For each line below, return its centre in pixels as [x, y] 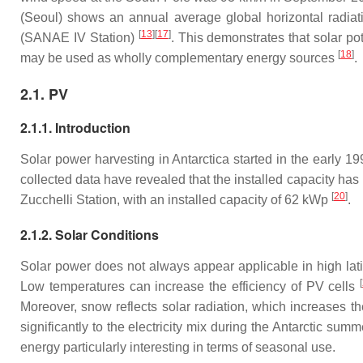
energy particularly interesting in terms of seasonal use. [178, 347]
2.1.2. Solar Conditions [90, 235]
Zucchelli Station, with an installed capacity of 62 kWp [176, 200]
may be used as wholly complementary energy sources [179, 58]
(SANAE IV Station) [79, 38]
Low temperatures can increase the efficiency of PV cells [190, 286]
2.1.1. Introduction [75, 128]
